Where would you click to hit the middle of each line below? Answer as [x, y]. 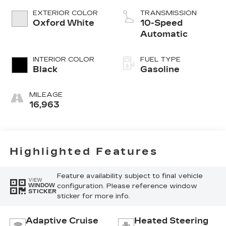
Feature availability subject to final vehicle [130, 176]
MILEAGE [46, 95]
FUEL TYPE [160, 60]
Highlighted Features [83, 151]
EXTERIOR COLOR [65, 13]
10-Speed [161, 23]
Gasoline [160, 70]
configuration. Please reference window [127, 186]
